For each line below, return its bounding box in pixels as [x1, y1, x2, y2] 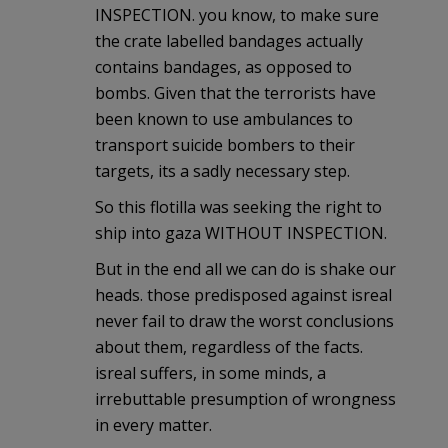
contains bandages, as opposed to [95, 55, 352, 78]
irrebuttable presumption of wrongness [95, 387, 396, 410]
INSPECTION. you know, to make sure [95, 3, 379, 26]
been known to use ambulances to [95, 107, 353, 130]
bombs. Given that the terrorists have [95, 81, 376, 104]
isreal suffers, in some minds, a [95, 361, 326, 384]
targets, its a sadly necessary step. [95, 159, 350, 182]
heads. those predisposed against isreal [95, 283, 392, 306]
